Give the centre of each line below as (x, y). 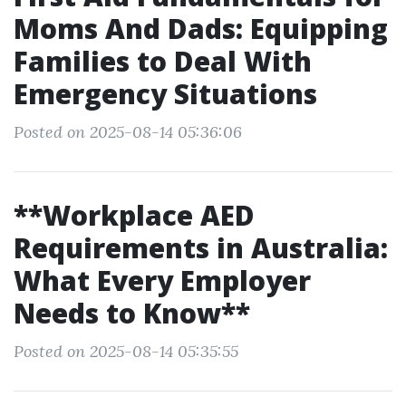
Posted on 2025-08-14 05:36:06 (128, 132)
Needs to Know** (132, 313)
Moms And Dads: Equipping (201, 29)
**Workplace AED (134, 215)
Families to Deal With (163, 61)
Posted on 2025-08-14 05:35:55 (126, 351)
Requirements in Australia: (201, 248)
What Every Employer (162, 280)
